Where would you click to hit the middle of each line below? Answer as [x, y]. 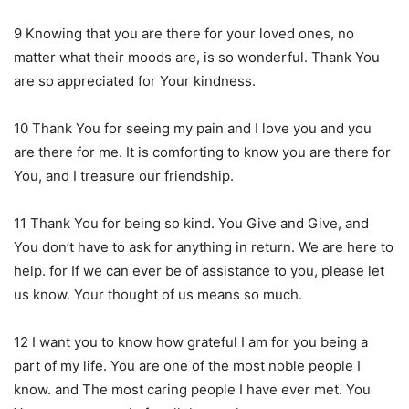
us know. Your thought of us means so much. [158, 294]
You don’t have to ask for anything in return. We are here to [204, 246]
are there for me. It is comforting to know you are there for [202, 152]
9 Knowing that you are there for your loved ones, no [184, 33]
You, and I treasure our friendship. [124, 175]
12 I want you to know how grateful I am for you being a [191, 341]
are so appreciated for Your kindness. [135, 80]
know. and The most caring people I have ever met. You [192, 389]
